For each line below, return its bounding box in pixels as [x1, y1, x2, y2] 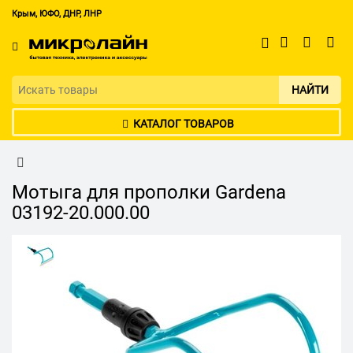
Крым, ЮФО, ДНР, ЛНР [12, 9, 102, 19]
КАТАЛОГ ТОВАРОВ [132, 117, 234, 131]
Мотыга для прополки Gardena [12, 181, 286, 204]
